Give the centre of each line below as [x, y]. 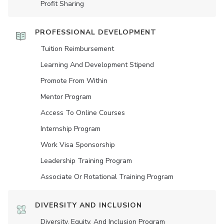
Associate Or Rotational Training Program [107, 177]
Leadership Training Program [86, 161]
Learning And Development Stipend [97, 65]
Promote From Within [74, 81]
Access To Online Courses [83, 113]
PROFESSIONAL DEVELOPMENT [96, 32]
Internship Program [70, 129]
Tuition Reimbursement [77, 49]
